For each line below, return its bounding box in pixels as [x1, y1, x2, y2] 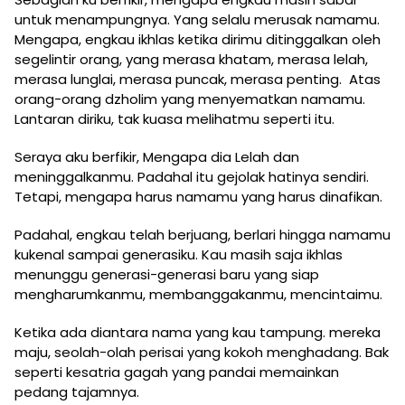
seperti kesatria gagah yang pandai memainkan [14, 363, 339, 382]
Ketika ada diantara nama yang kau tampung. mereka [14, 323, 381, 343]
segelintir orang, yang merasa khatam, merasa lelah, [14, 50, 368, 70]
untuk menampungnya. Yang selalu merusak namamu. [14, 10, 380, 30]
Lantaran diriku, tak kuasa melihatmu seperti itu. [14, 109, 338, 129]
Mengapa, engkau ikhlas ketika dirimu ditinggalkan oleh [14, 30, 381, 50]
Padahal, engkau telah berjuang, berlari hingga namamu [14, 225, 391, 245]
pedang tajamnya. [14, 382, 139, 402]
